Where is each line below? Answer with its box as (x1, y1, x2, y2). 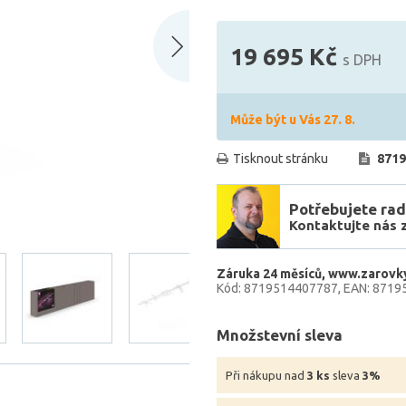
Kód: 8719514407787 (217, 281, 338, 295)
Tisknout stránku (233, 151, 328, 166)
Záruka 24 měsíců (217, 266, 322, 281)
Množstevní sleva (217, 326, 343, 343)
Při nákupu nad (226, 369, 307, 382)
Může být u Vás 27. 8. (230, 112, 355, 127)
